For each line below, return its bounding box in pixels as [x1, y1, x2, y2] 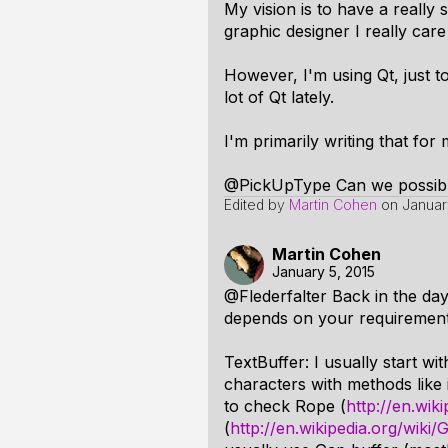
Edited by [224, 196, 289, 213]
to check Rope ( [224, 396, 346, 416]
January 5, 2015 [272, 263, 375, 280]
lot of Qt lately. [224, 87, 334, 107]
